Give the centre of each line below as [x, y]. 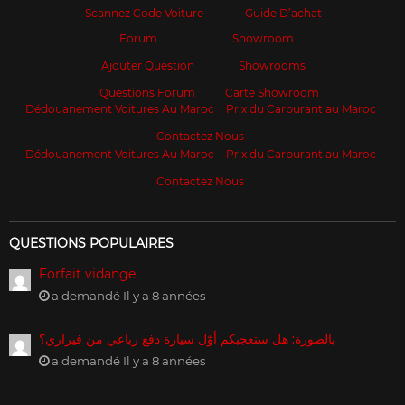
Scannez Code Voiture [144, 14]
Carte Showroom [272, 93]
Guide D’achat [283, 14]
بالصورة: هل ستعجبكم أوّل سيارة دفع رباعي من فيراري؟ [187, 339]
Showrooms [272, 66]
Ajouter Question [147, 66]
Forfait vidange [87, 274]
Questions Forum [147, 93]
